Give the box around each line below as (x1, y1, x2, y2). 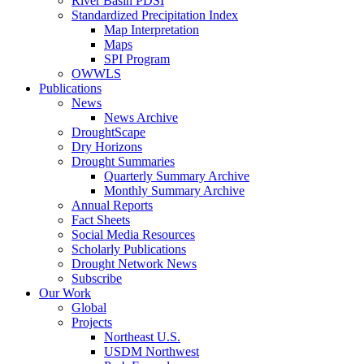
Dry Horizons (71, 140, 142, 154)
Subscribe (71, 271, 122, 285)
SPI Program (104, 52, 170, 66)
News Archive (104, 110, 178, 124)
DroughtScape (71, 125, 145, 139)
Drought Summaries (71, 154, 175, 168)
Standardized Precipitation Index (71, 8, 238, 22)
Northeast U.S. (104, 330, 180, 344)
